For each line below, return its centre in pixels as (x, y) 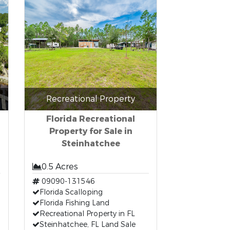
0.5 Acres (60, 167)
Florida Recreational (91, 119)
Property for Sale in (91, 131)
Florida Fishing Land (75, 203)
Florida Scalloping (71, 192)
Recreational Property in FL (88, 214)
